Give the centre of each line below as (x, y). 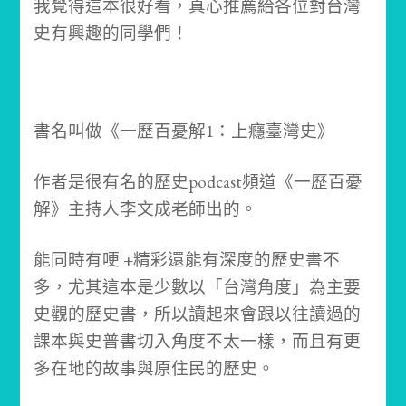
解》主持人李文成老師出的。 (146, 209)
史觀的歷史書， (94, 314)
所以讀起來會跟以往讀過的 (258, 314)
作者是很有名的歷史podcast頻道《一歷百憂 (198, 182)
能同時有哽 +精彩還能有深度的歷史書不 (187, 260)
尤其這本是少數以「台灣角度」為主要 (215, 287)
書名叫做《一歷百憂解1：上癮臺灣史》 (184, 131)
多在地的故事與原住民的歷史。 (155, 369)
